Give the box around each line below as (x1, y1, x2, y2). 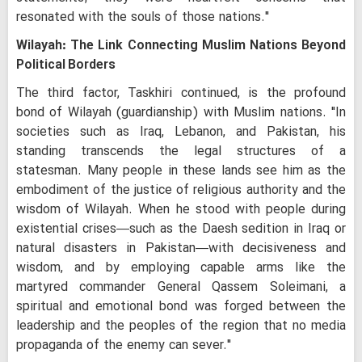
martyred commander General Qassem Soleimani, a (16, 277, 346, 297)
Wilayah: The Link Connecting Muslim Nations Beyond (16, 36, 346, 56)
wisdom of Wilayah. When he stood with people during (16, 200, 346, 220)
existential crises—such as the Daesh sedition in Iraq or (16, 219, 346, 239)
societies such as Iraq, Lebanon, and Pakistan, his (16, 122, 346, 142)
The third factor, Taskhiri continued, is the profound (16, 83, 346, 103)
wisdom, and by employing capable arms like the (16, 258, 346, 278)
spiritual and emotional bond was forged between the (16, 297, 346, 317)
